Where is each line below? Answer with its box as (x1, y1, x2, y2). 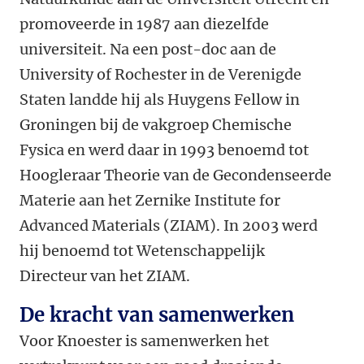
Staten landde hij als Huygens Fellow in (19, 90, 300, 109)
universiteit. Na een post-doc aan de (19, 40, 276, 58)
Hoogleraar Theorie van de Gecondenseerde (19, 166, 331, 184)
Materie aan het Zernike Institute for (19, 191, 280, 210)
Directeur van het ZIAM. (19, 266, 193, 285)
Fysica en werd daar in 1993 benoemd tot (19, 141, 309, 159)
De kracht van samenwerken (19, 302, 294, 327)
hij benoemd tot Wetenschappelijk (19, 241, 265, 260)
